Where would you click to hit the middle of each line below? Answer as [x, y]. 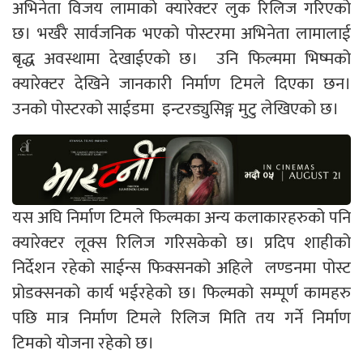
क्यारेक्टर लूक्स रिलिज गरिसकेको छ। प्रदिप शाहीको [181, 242]
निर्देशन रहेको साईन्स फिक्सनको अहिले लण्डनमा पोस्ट [181, 267]
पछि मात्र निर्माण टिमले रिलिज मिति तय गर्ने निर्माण [181, 318]
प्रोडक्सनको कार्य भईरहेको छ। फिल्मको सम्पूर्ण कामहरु [181, 293]
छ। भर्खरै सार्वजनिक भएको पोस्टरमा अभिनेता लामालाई [181, 33]
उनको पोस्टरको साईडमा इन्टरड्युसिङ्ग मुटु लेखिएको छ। [175, 109]
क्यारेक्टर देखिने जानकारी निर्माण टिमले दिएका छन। [181, 83]
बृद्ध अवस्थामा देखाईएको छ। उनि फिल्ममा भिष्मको [181, 58]
